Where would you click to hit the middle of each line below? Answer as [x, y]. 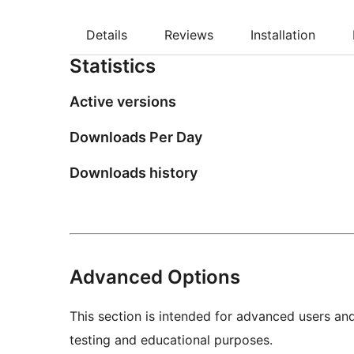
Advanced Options [155, 277]
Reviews [189, 35]
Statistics [113, 66]
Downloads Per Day [136, 137]
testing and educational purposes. [171, 340]
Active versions [123, 102]
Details [107, 35]
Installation [283, 35]
